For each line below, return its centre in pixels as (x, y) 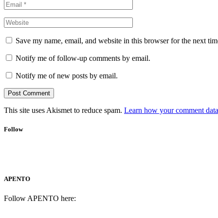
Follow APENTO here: (40, 198)
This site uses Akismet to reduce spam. (64, 110)
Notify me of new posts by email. (67, 75)
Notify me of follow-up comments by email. (83, 58)
